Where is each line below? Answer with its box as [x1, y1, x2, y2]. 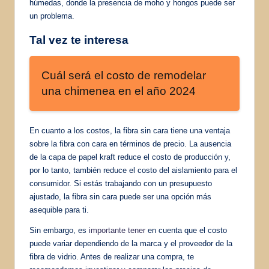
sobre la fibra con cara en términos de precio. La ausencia [29, 139, 231, 148]
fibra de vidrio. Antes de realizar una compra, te [29, 252, 194, 261]
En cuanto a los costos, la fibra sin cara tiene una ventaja [29, 125, 230, 135]
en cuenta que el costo [145, 225, 227, 235]
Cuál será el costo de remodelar [41, 68, 206, 82]
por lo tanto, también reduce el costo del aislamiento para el [29, 165, 237, 175]
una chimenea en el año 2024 [41, 84, 196, 97]
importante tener [89, 225, 145, 235]
